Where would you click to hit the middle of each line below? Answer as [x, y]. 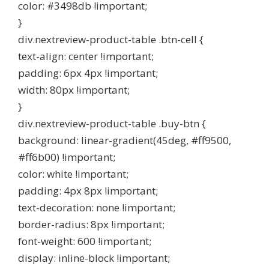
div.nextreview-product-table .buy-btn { [112, 123]
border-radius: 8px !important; [91, 224]
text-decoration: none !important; [97, 207]
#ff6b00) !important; [67, 157]
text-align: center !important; [86, 56]
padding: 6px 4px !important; [88, 73]
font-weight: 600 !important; [85, 241]
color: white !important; [73, 174]
